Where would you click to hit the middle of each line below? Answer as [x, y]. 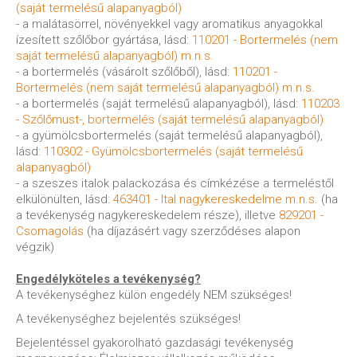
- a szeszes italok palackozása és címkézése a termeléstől [175, 183]
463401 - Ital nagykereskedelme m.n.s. [216, 199]
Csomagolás [50, 231]
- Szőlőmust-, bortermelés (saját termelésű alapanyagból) [170, 120]
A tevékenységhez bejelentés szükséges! [128, 319]
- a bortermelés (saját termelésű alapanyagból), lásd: [159, 104]
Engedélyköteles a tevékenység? [108, 279]
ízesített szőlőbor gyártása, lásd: [104, 40]
